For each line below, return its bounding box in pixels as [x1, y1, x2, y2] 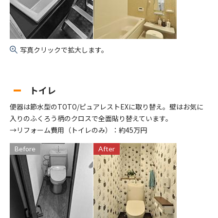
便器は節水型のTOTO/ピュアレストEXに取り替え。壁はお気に [10, 102, 203, 112]
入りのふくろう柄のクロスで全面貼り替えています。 [10, 113, 172, 124]
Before [15, 145, 36, 153]
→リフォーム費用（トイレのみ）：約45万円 [10, 125, 147, 135]
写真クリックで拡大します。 [20, 45, 108, 55]
